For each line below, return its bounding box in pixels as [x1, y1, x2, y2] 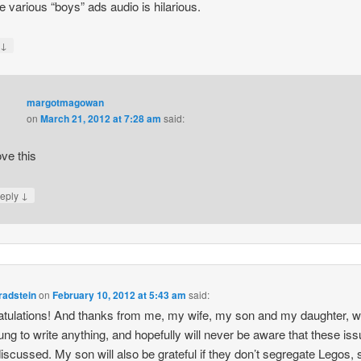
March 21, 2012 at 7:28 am [39, 110, 161, 126]
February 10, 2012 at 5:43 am [52, 288, 187, 303]
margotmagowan [26, 94, 104, 110]
